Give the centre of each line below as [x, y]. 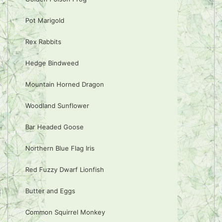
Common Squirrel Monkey [65, 212]
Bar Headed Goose [55, 127]
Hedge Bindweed [52, 63]
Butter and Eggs [50, 191]
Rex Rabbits [43, 41]
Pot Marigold [45, 20]
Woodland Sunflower [57, 105]
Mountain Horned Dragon [65, 84]
